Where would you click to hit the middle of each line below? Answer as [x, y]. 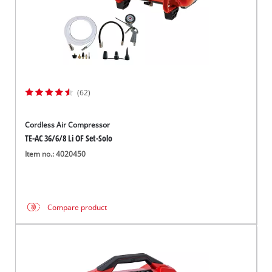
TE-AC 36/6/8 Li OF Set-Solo [69, 138]
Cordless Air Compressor [68, 124]
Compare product [77, 207]
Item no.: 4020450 [56, 154]
